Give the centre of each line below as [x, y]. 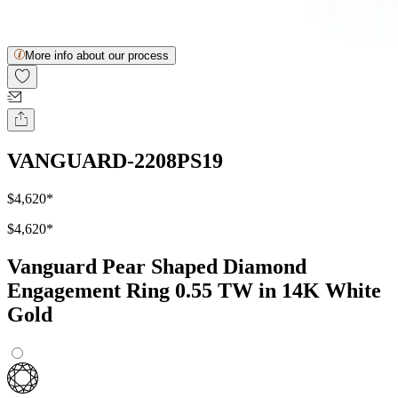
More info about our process [97, 56]
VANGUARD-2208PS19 [115, 161]
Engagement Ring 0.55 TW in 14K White [194, 291]
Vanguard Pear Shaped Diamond [157, 267]
